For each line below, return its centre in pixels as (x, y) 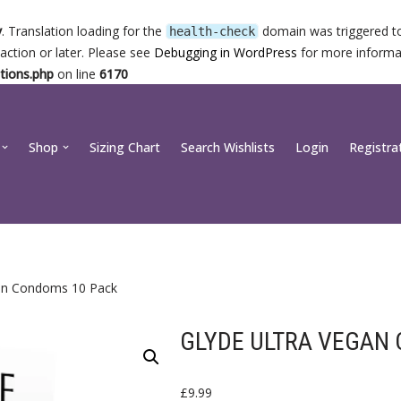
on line (77, 74)
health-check (212, 31)
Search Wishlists (228, 147)
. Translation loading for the (84, 31)
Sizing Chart (125, 147)
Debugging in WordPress (226, 52)
